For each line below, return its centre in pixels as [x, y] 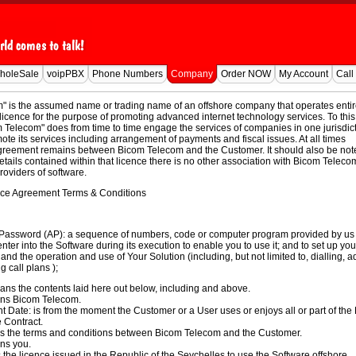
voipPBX [65, 74]
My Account [303, 74]
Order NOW [246, 74]
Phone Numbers [127, 74]
